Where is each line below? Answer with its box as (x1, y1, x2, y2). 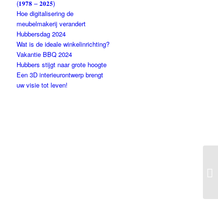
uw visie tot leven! (17, 80, 68, 90)
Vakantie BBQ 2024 (17, 50, 73, 59)
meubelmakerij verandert (17, 19, 86, 28)
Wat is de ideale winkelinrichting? (17, 39, 110, 49)
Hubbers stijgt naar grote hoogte (17, 60, 107, 69)
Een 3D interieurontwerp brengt (17, 70, 104, 79)
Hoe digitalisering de (17, 9, 74, 18)
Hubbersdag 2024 (17, 29, 66, 38)
